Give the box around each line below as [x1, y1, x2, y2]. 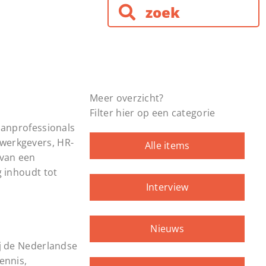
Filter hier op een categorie [90, 106, 216, 119]
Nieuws [150, 222, 185, 235]
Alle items [144, 139, 190, 152]
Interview [145, 180, 189, 194]
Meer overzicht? [90, 91, 164, 104]
